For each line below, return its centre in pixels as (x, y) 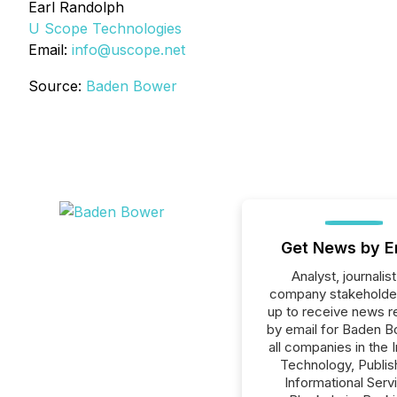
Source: (57, 86)
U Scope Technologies (105, 28)
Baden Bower (132, 86)
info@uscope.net (128, 50)
